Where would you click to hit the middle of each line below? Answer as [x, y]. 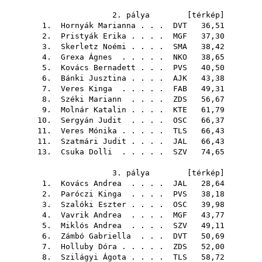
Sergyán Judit [91, 120]
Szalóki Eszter [94, 204]
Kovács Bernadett [98, 68]
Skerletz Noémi [94, 46]
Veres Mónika [89, 131]
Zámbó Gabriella [96, 236]
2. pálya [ [152, 15]
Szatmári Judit [94, 141]
